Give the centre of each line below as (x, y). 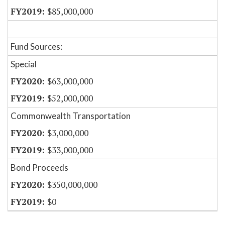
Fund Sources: (36, 47)
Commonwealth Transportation (71, 116)
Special (24, 64)
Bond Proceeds (39, 168)
